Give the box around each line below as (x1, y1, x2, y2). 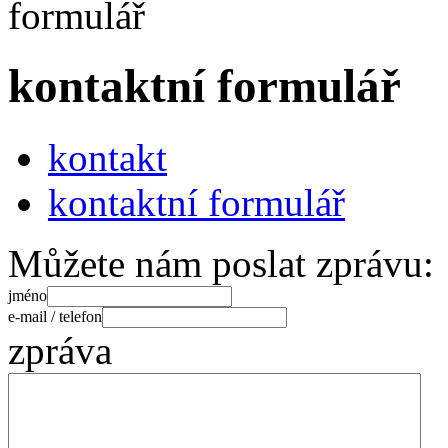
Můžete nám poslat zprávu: (8, 241, 434, 285)
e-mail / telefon (8, 307, 102, 325)
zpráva (8, 328, 112, 372)
